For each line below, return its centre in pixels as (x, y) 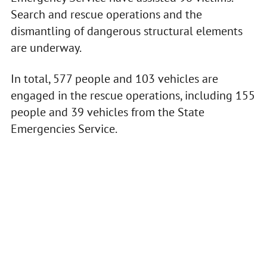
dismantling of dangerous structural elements (126, 31)
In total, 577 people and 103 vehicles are (114, 79)
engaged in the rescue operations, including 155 (133, 96)
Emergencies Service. (64, 129)
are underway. (46, 48)
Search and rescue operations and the (106, 15)
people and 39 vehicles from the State (107, 112)
